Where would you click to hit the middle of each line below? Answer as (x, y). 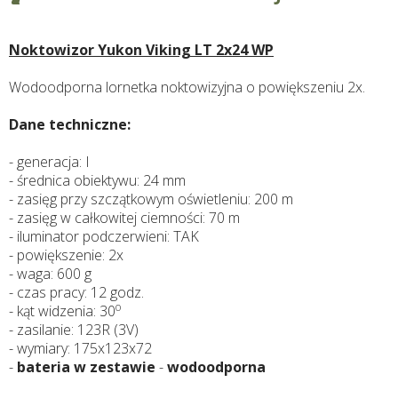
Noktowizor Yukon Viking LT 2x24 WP (141, 50)
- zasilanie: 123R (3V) (74, 330)
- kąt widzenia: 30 (62, 311)
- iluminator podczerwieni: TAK (104, 237)
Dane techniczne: (70, 125)
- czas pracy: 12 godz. (76, 293)
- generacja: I (49, 162)
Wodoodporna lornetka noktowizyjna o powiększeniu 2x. (187, 88)
